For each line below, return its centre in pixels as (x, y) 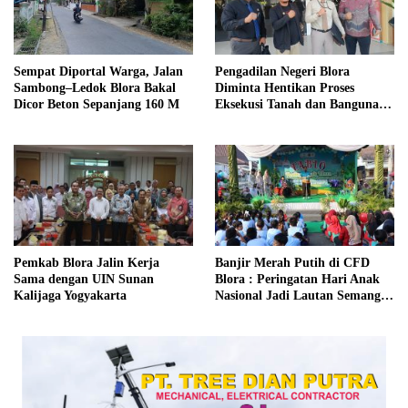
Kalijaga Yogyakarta (70, 295)
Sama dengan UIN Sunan (84, 279)
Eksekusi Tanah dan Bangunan (301, 105)
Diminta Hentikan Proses (285, 88)
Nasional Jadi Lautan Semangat (303, 295)
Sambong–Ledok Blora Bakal (95, 88)
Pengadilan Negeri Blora (282, 72)
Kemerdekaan (254, 311)
